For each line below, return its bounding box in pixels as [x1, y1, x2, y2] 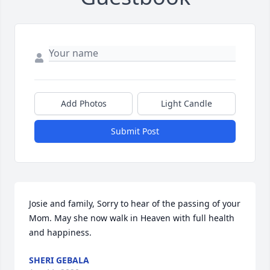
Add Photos [60, 98, 107, 110]
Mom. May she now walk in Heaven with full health [29, 212, 234, 224]
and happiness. [29, 227, 92, 239]
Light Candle [161, 98, 212, 110]
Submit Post [111, 125, 159, 137]
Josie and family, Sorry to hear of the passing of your [29, 198, 240, 210]
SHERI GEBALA [29, 254, 89, 266]
